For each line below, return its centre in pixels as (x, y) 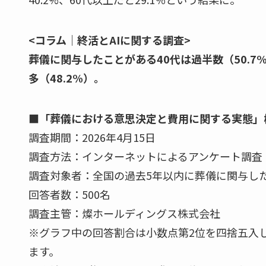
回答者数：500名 (69, 194)
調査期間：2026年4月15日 (92, 137)
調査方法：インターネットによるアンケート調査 (145, 156)
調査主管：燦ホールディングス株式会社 (124, 213)
